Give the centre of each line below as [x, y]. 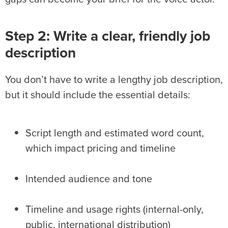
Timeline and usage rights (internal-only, [115, 210]
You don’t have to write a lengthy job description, [114, 80]
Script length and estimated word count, [115, 134]
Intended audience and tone [89, 179]
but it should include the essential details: [98, 95]
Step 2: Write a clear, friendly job [108, 37]
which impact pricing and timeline [101, 149]
